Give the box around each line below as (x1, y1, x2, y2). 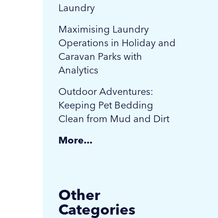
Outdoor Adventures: (58, 86, 153, 97)
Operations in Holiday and (58, 37, 176, 49)
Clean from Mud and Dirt (58, 113, 169, 125)
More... (58, 134, 92, 146)
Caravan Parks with (58, 51, 142, 62)
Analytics (58, 64, 98, 76)
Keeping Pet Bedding (58, 99, 153, 111)
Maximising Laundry (58, 23, 149, 35)
